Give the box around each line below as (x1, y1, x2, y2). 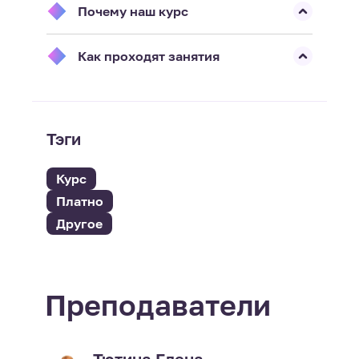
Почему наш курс (77, 2, 188, 19)
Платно (55, 193, 103, 210)
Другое (55, 216, 103, 232)
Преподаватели (45, 288, 271, 323)
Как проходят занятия (77, 47, 220, 64)
